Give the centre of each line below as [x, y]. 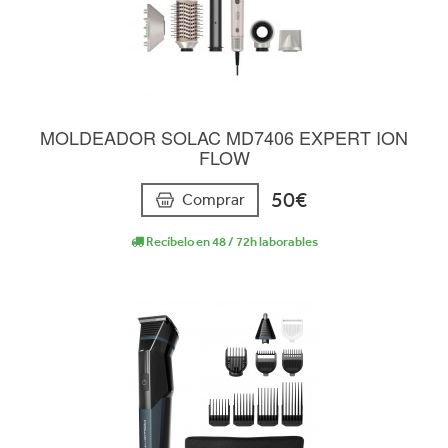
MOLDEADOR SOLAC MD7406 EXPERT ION [224, 136]
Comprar [213, 200]
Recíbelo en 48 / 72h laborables [230, 242]
